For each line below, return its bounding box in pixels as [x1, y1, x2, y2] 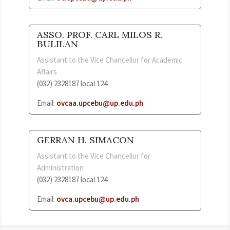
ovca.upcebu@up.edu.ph [56, 194, 139, 204]
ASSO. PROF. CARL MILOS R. [37, 28, 162, 41]
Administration [37, 162, 84, 172]
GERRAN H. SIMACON [37, 133, 134, 146]
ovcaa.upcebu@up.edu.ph [56, 98, 143, 108]
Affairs [37, 66, 57, 76]
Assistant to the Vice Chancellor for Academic [37, 54, 182, 65]
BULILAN [37, 37, 78, 50]
